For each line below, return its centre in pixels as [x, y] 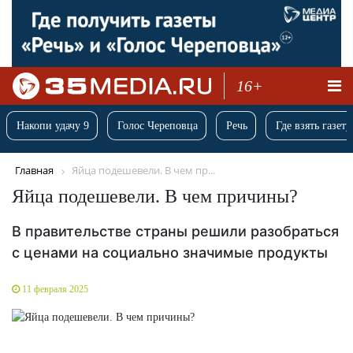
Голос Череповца [158, 126]
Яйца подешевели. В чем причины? [155, 196]
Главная [34, 171]
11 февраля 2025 [55, 289]
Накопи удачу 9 [53, 126]
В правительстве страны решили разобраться [175, 231]
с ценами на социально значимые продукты [170, 252]
